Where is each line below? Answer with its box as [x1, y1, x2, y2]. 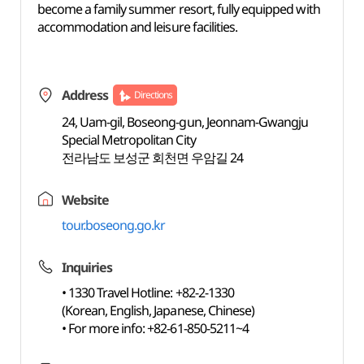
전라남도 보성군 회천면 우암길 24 [61, 149, 244, 167]
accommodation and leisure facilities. [37, 18, 238, 36]
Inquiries [61, 258, 113, 276]
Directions [133, 88, 173, 102]
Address [61, 86, 108, 104]
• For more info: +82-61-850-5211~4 [61, 319, 249, 337]
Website [61, 191, 109, 209]
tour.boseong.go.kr [61, 216, 166, 234]
